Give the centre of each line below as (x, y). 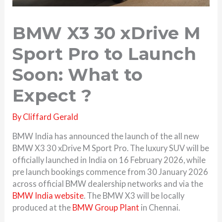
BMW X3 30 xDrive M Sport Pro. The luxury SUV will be (111, 148)
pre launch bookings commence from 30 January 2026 (111, 172)
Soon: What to (78, 74)
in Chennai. (160, 208)
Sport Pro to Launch (105, 54)
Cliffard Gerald (51, 116)
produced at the (43, 208)
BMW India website (48, 196)
